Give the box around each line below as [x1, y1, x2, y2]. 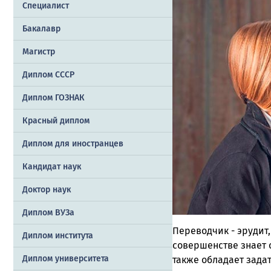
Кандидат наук [22, 162, 81, 172]
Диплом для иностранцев [22, 139, 123, 149]
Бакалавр [22, 24, 60, 34]
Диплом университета [22, 253, 109, 264]
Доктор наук [22, 184, 71, 195]
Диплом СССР [22, 70, 74, 80]
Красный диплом [22, 116, 90, 126]
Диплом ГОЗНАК [22, 93, 85, 103]
